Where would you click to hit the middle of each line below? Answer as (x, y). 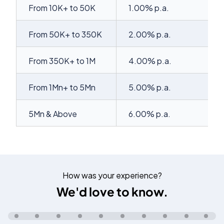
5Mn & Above (53, 114)
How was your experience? (112, 175)
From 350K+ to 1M (62, 61)
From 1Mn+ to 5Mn (62, 87)
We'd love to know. (112, 191)
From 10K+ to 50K (62, 8)
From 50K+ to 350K (65, 34)
